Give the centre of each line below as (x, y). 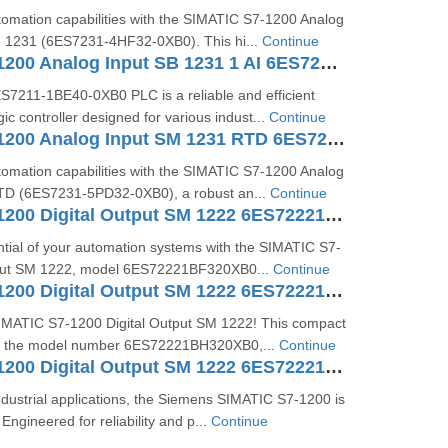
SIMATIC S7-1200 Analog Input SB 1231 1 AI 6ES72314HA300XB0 (328, 63)
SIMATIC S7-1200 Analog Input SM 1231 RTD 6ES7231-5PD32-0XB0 (335, 139)
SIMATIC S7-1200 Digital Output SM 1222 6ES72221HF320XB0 (333, 367)
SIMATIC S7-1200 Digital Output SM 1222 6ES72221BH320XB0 (333, 291)
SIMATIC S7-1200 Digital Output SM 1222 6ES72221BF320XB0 (333, 215)
